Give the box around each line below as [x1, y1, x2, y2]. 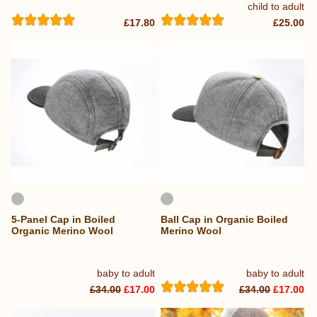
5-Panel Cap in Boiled [11, 214, 115, 226]
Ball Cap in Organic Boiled [161, 214, 289, 226]
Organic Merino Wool [11, 225, 113, 237]
